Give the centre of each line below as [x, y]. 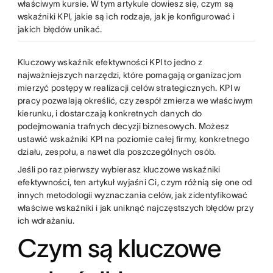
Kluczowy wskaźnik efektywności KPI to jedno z [110, 62]
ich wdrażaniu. [46, 220]
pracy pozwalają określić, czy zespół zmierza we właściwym [135, 100]
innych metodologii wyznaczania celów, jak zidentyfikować [133, 195]
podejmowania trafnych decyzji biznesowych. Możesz [123, 126]
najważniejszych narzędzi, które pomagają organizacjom [129, 75]
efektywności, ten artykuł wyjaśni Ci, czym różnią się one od [135, 182]
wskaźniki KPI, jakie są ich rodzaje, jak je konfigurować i [126, 16]
